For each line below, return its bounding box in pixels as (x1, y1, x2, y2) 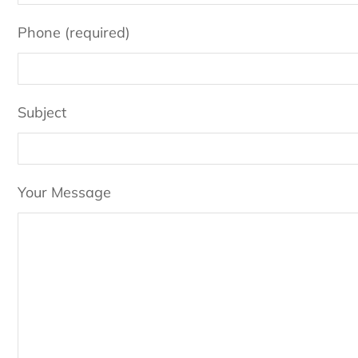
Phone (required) (18, 23, 130, 42)
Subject (18, 103, 66, 122)
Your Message (18, 183, 111, 202)
